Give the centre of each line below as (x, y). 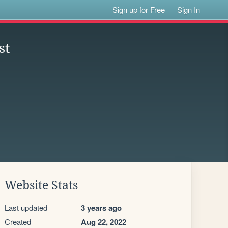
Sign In (189, 9)
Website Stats (41, 185)
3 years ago (101, 208)
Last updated (26, 207)
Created (18, 222)
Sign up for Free (139, 9)
